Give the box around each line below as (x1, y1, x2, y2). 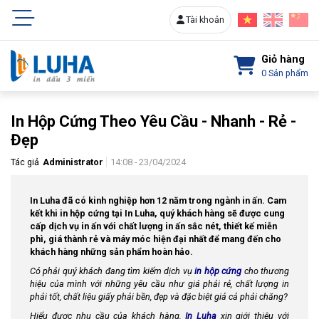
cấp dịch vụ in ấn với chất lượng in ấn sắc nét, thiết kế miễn (30, 221, 277, 231)
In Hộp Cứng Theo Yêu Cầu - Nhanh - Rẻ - (11, 113, 296, 130)
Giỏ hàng (261, 53, 305, 66)
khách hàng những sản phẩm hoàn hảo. (30, 246, 193, 257)
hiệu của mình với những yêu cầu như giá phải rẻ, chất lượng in (30, 278, 289, 289)
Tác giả (11, 157, 39, 167)
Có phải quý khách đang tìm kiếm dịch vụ (30, 266, 195, 276)
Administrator (42, 157, 103, 167)
